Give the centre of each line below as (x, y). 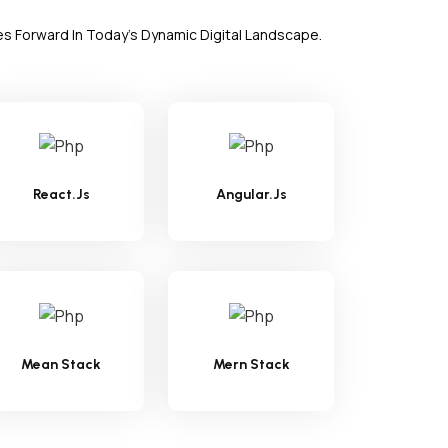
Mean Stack (61, 365)
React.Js (61, 195)
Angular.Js (251, 195)
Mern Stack (251, 365)
